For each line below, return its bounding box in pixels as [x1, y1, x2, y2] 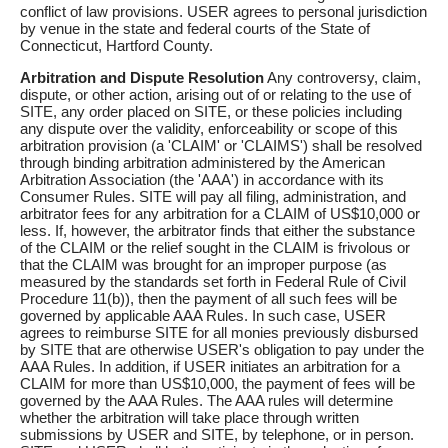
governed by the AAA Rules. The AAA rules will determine [20, 392, 393, 410]
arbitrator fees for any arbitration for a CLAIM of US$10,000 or [20, 205, 420, 223]
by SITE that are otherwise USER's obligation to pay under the [20, 341, 424, 359]
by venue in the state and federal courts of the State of [20, 20, 370, 38]
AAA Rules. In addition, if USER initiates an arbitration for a [20, 358, 400, 376]
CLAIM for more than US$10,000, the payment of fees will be [20, 375, 415, 393]
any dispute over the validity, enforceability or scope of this [20, 120, 398, 138]
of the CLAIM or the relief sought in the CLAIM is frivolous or [20, 239, 410, 257]
